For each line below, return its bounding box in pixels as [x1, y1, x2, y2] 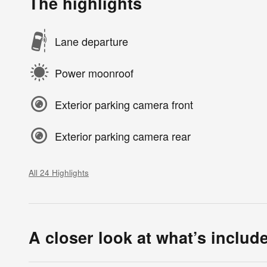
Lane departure [55, 33, 128, 49]
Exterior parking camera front [55, 96, 193, 112]
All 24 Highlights [29, 167, 89, 179]
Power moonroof [55, 64, 133, 80]
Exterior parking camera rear [55, 128, 191, 144]
